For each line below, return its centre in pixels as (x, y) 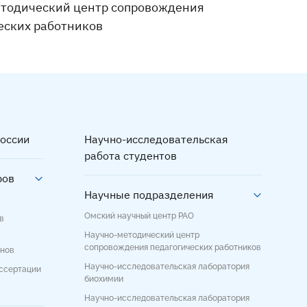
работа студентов (131, 156)
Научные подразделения (149, 195)
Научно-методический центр (142, 235)
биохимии (104, 279)
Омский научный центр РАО (139, 216)
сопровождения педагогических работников (173, 248)
